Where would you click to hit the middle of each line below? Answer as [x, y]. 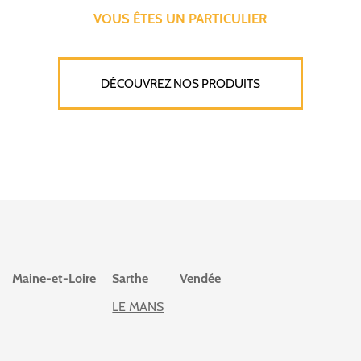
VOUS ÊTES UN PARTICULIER [180, 18]
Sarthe [131, 278]
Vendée [201, 278]
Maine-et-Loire [54, 278]
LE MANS [138, 306]
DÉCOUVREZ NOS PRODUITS [180, 83]
